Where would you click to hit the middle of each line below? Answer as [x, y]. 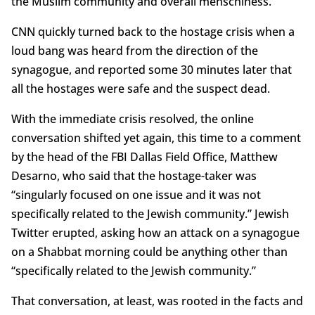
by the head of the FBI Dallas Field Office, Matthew [144, 156]
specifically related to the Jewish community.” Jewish [150, 213]
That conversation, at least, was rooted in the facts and [157, 301]
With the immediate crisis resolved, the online [132, 118]
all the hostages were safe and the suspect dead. [140, 88]
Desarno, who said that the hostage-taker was [134, 175]
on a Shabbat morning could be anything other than [149, 251]
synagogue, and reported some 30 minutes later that [151, 69]
